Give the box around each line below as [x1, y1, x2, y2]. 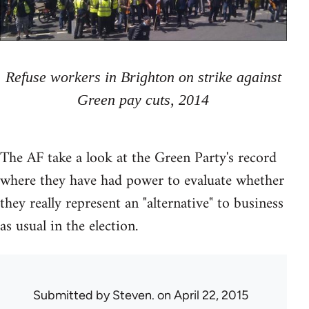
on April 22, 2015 [154, 288, 248, 303]
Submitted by [33, 288, 112, 303]
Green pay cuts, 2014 [77, 91, 210, 109]
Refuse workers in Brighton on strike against [5, 68, 281, 86]
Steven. [112, 288, 154, 303]
